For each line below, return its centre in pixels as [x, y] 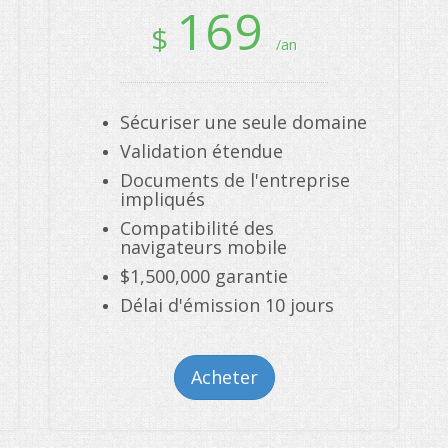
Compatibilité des [197, 228]
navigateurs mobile [203, 247]
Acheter [224, 377]
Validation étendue [201, 151]
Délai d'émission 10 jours [227, 305]
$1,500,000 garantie [204, 276]
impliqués [162, 199]
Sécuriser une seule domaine [243, 122]
